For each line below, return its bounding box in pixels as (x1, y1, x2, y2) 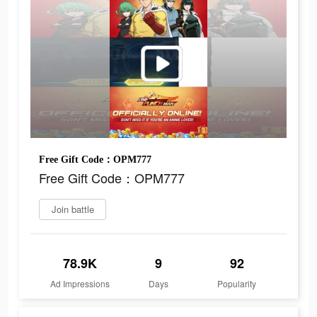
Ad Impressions (50, 277, 110, 290)
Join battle (51, 202, 94, 217)
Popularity (217, 277, 257, 290)
